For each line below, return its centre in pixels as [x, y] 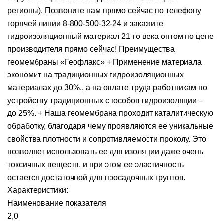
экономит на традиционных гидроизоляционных [95, 75]
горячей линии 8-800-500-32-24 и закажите [85, 23]
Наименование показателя [57, 203]
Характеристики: [38, 190]
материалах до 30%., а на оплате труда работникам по [107, 88]
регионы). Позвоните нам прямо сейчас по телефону [104, 11]
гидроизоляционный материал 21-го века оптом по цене [110, 36]
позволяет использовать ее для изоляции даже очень [105, 152]
